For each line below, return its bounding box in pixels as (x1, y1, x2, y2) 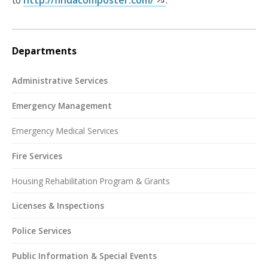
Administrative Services (12, 75, 108, 87)
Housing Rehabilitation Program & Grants (12, 175, 170, 187)
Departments (12, 44, 77, 57)
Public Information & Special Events (12, 250, 157, 262)
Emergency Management (12, 99, 112, 111)
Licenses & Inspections (12, 200, 104, 212)
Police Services (12, 225, 71, 237)
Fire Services (12, 150, 62, 162)
